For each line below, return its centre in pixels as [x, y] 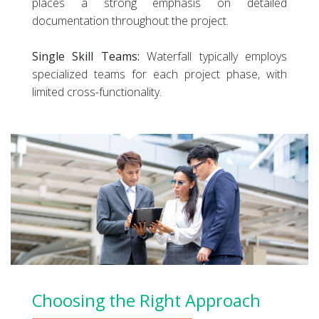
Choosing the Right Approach [146, 301]
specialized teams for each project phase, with [159, 74]
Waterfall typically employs [213, 57]
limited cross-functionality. [97, 92]
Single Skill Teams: [86, 57]
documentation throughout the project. [130, 21]
